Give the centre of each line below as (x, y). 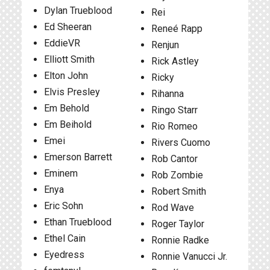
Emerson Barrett (78, 157)
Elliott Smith (69, 59)
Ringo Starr (174, 110)
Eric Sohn (64, 206)
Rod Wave (172, 208)
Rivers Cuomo (181, 143)
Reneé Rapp (177, 29)
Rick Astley (175, 61)
